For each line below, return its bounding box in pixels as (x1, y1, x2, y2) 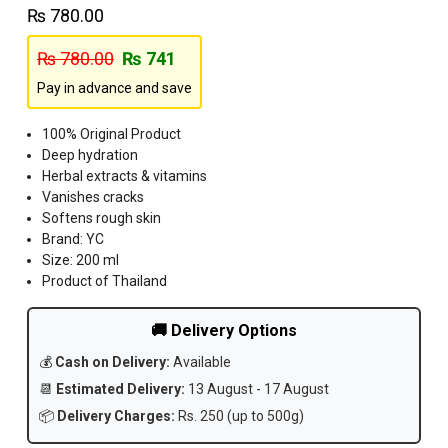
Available (170, 354, 231, 371)
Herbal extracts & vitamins (42, 168, 207, 185)
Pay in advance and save (37, 80, 192, 97)
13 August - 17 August (185, 381, 329, 398)
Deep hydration (42, 147, 138, 164)
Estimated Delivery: (56, 381, 185, 398)
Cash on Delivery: (55, 354, 170, 371)
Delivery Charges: (57, 408, 175, 425)
